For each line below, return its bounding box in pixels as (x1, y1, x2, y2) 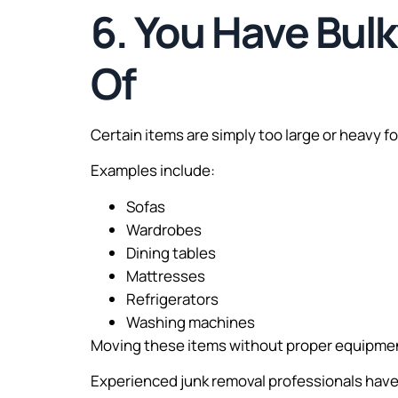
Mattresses (126, 265, 205, 286)
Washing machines (126, 311, 255, 332)
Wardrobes (126, 219, 202, 240)
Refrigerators (126, 288, 219, 309)
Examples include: (91, 160, 215, 181)
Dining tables (126, 242, 216, 263)
